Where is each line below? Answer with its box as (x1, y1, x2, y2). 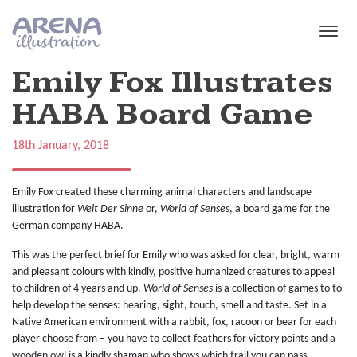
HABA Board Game (12, 95, 313, 134)
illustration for (12, 203, 77, 216)
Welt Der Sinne (77, 203, 143, 216)
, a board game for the (229, 203, 330, 216)
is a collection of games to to (213, 283, 342, 296)
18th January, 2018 (12, 139, 109, 153)
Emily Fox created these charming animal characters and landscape (12, 186, 312, 199)
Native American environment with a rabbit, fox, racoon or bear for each (12, 316, 336, 329)
